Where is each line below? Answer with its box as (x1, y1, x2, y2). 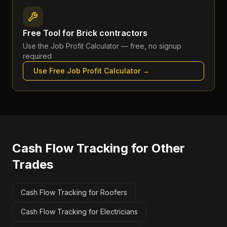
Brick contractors (77, 28, 147, 38)
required (23, 52, 52, 60)
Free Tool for (23, 28, 77, 38)
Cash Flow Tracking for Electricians (21, 207, 138, 216)
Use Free (33, 66, 67, 75)
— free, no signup (119, 42, 181, 50)
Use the (23, 42, 51, 50)
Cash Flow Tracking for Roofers (21, 188, 127, 197)
